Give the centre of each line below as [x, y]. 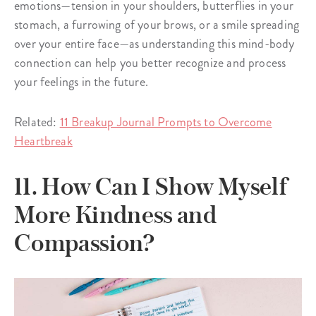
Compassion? [84, 243]
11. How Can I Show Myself [151, 187]
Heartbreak [43, 141]
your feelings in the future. [81, 82]
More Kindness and [116, 215]
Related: [37, 122]
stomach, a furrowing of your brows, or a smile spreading [157, 25]
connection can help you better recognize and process [150, 63]
